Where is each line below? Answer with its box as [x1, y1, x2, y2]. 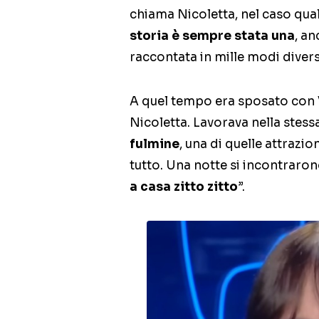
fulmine [130, 137, 179, 152]
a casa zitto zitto [130, 179, 238, 195]
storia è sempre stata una [130, 28, 295, 44]
